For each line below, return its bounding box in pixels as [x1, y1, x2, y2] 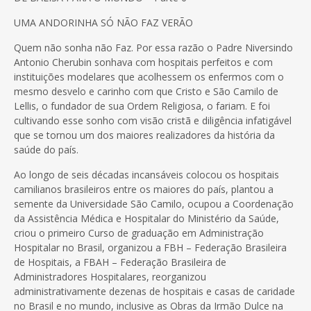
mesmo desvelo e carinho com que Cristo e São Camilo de [14, 84, 278, 98]
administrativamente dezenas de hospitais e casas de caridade [14, 284, 295, 298]
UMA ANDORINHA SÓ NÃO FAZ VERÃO [14, 15, 193, 29]
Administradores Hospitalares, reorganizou [14, 269, 206, 283]
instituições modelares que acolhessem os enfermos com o [14, 69, 284, 83]
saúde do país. [14, 142, 78, 156]
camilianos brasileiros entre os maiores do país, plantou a [14, 182, 274, 196]
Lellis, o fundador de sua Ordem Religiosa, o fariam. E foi [14, 99, 270, 112]
